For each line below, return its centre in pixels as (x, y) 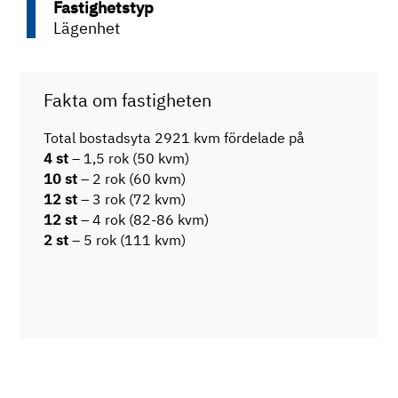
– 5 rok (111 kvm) (127, 240)
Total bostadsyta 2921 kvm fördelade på (175, 138)
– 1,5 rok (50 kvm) (129, 159)
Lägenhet (86, 28)
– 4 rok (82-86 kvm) (143, 220)
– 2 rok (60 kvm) (132, 179)
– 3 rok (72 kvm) (132, 199)
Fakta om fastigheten (128, 100)
